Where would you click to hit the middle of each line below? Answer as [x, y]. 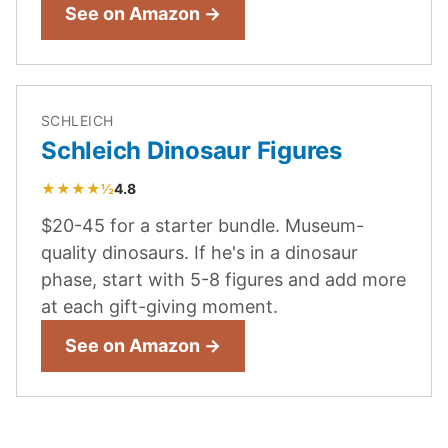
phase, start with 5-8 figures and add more [223, 279]
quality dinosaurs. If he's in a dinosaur [199, 252]
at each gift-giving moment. [159, 306]
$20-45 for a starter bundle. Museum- [202, 225]
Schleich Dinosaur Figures [191, 150]
